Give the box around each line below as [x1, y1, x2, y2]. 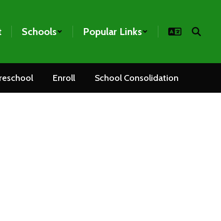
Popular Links [83, 26, 142, 37]
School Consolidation [94, 73, 179, 83]
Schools [22, 26, 57, 37]
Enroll [52, 73, 75, 83]
